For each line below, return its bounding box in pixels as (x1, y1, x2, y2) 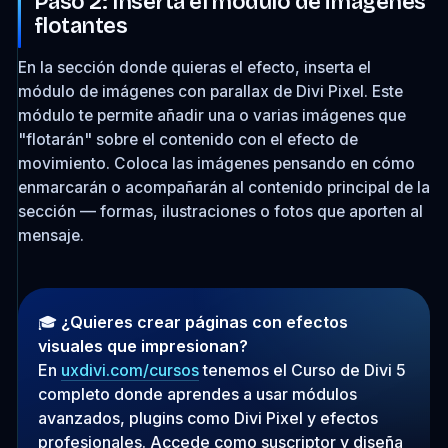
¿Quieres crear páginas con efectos (60, 311, 348, 332)
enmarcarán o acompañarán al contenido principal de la (17, 178, 430, 197)
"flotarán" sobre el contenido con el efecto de (17, 130, 358, 149)
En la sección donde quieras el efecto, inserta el (17, 58, 371, 77)
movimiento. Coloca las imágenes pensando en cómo (17, 154, 415, 173)
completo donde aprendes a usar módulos (37, 383, 357, 404)
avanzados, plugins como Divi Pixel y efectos (37, 407, 378, 428)
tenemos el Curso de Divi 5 (198, 359, 406, 380)
